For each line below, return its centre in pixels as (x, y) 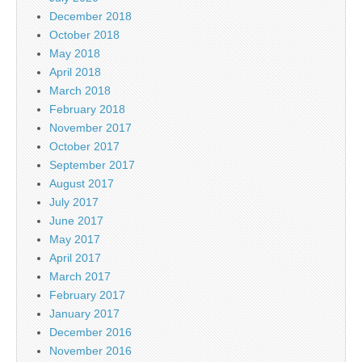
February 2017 (87, 295)
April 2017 (75, 258)
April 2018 (75, 72)
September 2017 (92, 165)
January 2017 (84, 314)
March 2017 (80, 276)
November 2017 (90, 128)
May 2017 (75, 239)
